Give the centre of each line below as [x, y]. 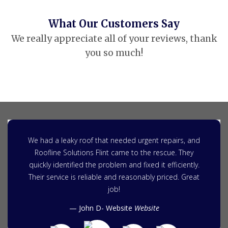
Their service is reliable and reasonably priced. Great [114, 177]
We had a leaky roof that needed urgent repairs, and [114, 140]
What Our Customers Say [114, 24]
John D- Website [106, 208]
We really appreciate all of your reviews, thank [114, 39]
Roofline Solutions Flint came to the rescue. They [114, 153]
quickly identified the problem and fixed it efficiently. [114, 165]
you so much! [114, 53]
